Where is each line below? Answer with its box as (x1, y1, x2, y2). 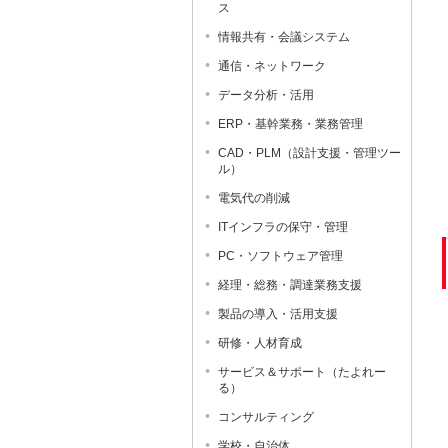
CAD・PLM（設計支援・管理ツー (218, 146, 401, 160)
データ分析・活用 (218, 88, 314, 102)
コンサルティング (218, 410, 314, 424)
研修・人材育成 (218, 336, 302, 350)
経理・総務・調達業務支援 (218, 278, 362, 292)
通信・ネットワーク (218, 59, 326, 73)
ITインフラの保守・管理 (218, 220, 348, 234)
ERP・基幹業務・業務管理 (218, 117, 363, 131)
